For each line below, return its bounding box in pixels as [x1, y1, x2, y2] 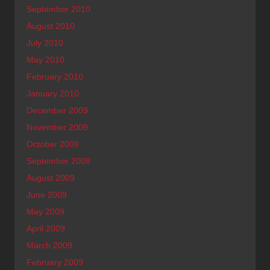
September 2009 [27, 155, 90, 166]
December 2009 [27, 105, 88, 115]
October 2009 [27, 139, 79, 149]
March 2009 [27, 240, 72, 250]
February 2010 [27, 71, 83, 81]
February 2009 [27, 257, 83, 267]
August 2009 [27, 172, 75, 183]
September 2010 [27, 4, 90, 14]
